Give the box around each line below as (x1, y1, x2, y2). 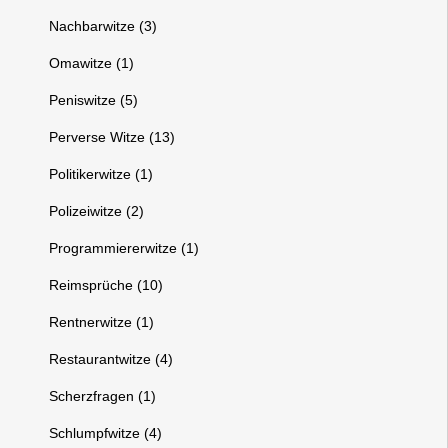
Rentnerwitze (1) (49, 314, 155, 330)
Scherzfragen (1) (49, 388, 157, 404)
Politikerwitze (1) (49, 166, 154, 182)
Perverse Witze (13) (49, 129, 176, 145)
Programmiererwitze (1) (49, 240, 200, 256)
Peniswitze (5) (49, 92, 139, 108)
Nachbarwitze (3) (49, 18, 158, 34)
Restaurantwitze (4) (49, 351, 174, 367)
